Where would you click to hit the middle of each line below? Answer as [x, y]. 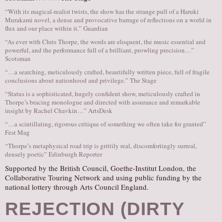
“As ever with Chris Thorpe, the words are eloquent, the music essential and [105, 42]
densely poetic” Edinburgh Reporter [54, 154]
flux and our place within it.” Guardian [56, 28]
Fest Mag [17, 132]
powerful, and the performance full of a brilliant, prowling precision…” [100, 50]
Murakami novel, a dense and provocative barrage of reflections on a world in [108, 20]
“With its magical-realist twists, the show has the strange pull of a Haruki [102, 11]
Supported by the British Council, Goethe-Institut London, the [101, 168]
